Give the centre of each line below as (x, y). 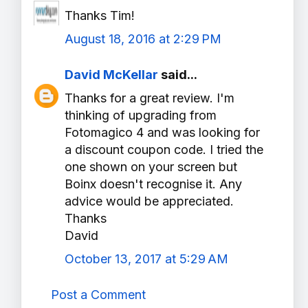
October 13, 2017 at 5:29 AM (146, 258)
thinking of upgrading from (141, 115)
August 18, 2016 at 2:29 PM (143, 38)
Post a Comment (98, 294)
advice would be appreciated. (149, 201)
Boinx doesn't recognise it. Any (153, 184)
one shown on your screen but (151, 166)
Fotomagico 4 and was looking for (162, 132)
